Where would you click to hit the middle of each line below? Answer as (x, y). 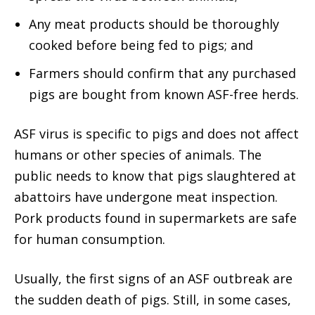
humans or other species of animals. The (138, 154)
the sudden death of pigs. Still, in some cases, (153, 299)
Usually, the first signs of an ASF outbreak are (153, 278)
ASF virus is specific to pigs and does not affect (156, 133)
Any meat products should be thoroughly (154, 24)
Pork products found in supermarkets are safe (155, 218)
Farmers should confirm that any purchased (162, 73)
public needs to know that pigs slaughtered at (155, 175)
